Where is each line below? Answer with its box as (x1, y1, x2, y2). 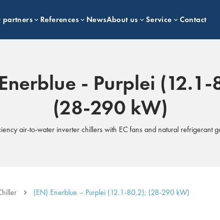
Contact (179, 14, 207, 25)
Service (145, 14, 172, 25)
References (40, 14, 79, 25)
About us (106, 14, 138, 25)
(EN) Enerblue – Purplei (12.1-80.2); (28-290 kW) (33, 187, 190, 197)
